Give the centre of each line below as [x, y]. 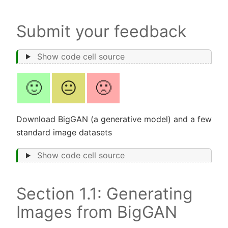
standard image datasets [64, 132]
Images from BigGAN [97, 212]
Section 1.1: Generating [105, 194]
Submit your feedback [101, 31]
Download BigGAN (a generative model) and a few [114, 119]
